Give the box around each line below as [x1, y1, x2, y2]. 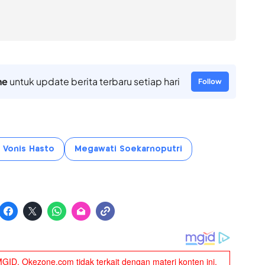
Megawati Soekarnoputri [74, 144, 182, 153]
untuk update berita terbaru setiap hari [7, 75, 180, 88]
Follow [198, 76, 222, 86]
